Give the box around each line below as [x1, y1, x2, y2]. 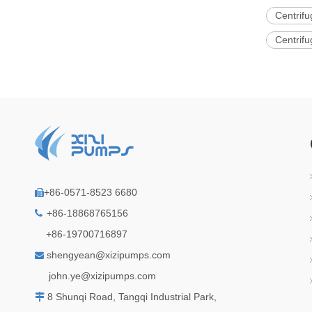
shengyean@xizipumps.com [47, 249, 171, 260]
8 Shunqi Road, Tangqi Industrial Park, [45, 291, 217, 302]
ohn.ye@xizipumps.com [51, 270, 156, 281]
